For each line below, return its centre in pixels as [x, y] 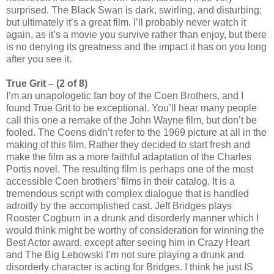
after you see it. [39, 59]
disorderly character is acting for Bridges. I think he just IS [130, 267]
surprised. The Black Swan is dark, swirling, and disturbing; [134, 10]
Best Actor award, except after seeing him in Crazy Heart [128, 243]
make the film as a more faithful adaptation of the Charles [129, 157]
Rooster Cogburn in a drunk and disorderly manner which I [132, 218]
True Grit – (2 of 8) [47, 84]
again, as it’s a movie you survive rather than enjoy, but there [136, 35]
